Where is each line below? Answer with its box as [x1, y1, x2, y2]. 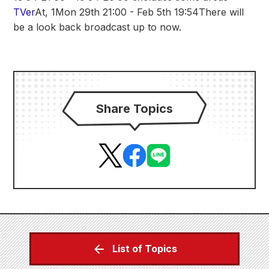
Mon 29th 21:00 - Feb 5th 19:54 [55, 6, 199, 18]
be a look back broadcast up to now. [13, 21, 181, 33]
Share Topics [96, 101, 173, 116]
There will [199, 6, 244, 18]
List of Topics [112, 243, 177, 255]
